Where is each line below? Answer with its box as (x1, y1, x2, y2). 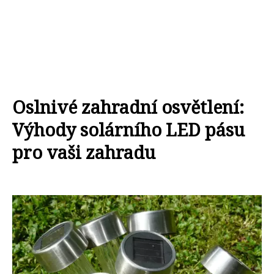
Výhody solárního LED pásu (12, 117, 245, 141)
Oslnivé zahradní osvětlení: (12, 95, 244, 119)
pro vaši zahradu (12, 140, 155, 164)
